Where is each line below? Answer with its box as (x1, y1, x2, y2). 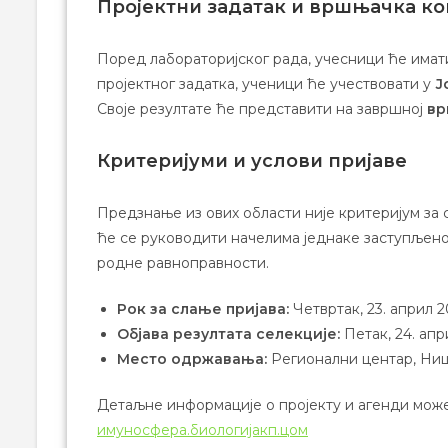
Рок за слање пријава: (117, 299, 289, 318)
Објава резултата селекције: (117, 324, 340, 343)
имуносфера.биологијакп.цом (97, 420, 308, 439)
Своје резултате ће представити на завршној (97, 99, 427, 118)
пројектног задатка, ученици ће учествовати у (97, 74, 435, 93)
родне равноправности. (97, 253, 269, 272)
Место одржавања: (117, 349, 267, 368)
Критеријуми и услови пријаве (97, 149, 407, 172)
